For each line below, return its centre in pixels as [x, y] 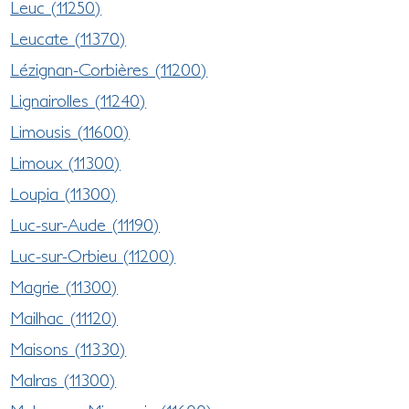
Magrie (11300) [64, 286]
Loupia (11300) [64, 193]
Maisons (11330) [68, 348]
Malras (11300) [63, 379]
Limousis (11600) [70, 131]
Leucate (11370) [68, 38]
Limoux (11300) [66, 162]
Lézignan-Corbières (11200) [109, 69]
